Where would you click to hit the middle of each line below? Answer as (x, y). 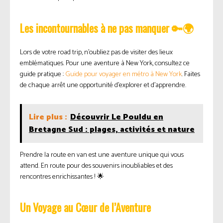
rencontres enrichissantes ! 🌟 (62, 177)
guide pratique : (43, 75)
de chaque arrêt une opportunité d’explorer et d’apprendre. (103, 86)
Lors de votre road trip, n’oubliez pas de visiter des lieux (96, 53)
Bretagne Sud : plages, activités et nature (112, 130)
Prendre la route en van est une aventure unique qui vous (102, 155)
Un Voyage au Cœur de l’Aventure (85, 207)
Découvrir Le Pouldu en (117, 117)
